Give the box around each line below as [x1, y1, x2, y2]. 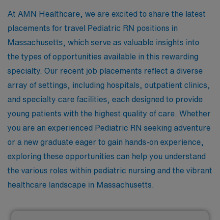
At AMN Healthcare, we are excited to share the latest [7, 10, 206, 18]
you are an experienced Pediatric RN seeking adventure [7, 124, 211, 132]
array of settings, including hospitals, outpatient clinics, [7, 81, 210, 89]
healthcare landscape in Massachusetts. [7, 181, 154, 189]
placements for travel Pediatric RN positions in [7, 24, 178, 32]
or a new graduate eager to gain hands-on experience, [7, 138, 204, 146]
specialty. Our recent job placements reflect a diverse [7, 67, 203, 75]
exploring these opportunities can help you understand [7, 152, 206, 160]
